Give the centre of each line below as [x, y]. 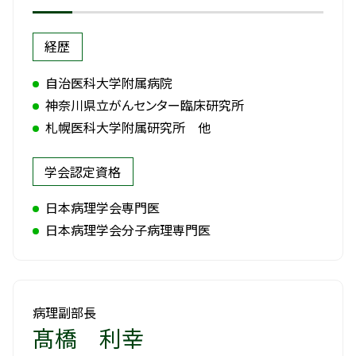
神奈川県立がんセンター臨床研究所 [145, 105]
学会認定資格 [83, 171]
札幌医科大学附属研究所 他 [128, 128]
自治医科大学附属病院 [109, 83]
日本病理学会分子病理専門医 [128, 230]
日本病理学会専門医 [103, 208]
